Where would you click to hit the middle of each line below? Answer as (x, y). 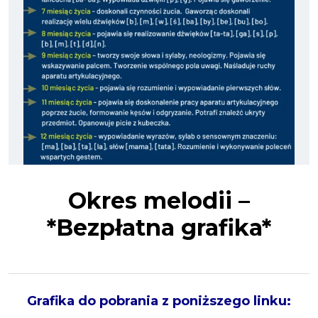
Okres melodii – (159, 201)
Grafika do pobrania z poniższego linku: (159, 301)
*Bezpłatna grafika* (159, 227)
